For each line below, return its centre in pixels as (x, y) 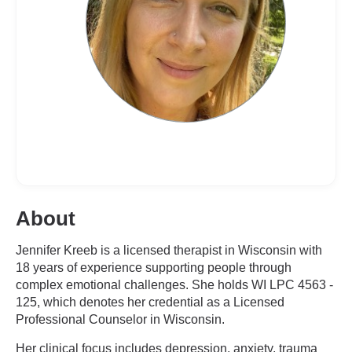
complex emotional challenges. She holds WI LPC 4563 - (174, 285)
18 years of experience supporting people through (154, 268)
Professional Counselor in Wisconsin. (120, 319)
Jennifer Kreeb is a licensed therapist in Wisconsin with (169, 250)
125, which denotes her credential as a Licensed (150, 302)
